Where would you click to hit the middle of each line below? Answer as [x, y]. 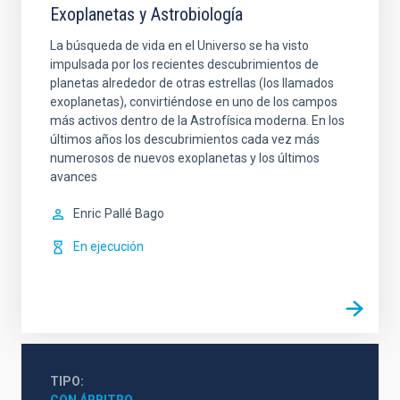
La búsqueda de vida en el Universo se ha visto [179, 46]
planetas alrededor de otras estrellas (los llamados [192, 83]
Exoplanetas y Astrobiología [146, 14]
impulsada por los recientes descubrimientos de [184, 64]
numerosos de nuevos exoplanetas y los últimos [185, 158]
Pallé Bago [134, 213]
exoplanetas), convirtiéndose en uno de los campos [194, 102]
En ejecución [108, 246]
